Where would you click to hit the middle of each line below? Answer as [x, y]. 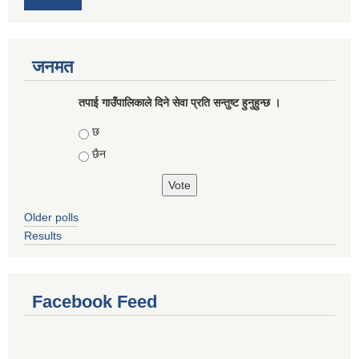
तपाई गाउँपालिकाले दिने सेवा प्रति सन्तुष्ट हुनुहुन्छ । [179, 103]
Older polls [51, 218]
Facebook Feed [95, 302]
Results [43, 236]
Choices [101, 132]
